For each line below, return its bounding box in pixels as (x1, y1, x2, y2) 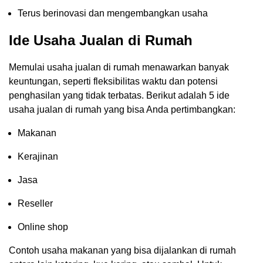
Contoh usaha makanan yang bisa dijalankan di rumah (9, 245, 236, 255)
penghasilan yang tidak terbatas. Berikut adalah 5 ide (9, 90, 230, 100)
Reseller (18, 198, 53, 208)
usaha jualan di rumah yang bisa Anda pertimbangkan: (9, 104, 235, 114)
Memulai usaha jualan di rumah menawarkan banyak (9, 62, 229, 72)
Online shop (18, 221, 68, 232)
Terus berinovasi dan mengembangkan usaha (18, 8, 208, 18)
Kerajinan (18, 151, 58, 161)
